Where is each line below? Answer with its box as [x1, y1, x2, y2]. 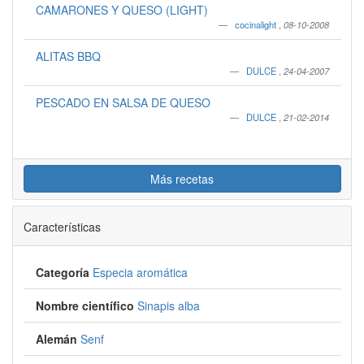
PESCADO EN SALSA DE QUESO [35, 94, 210, 110]
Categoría [35, 264, 89, 280]
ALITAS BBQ [35, 48, 101, 64]
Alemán [35, 331, 77, 347]
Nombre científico [35, 297, 134, 314]
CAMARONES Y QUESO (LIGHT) [35, 2, 208, 18]
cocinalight [234, 18, 279, 31]
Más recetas [150, 171, 214, 187]
